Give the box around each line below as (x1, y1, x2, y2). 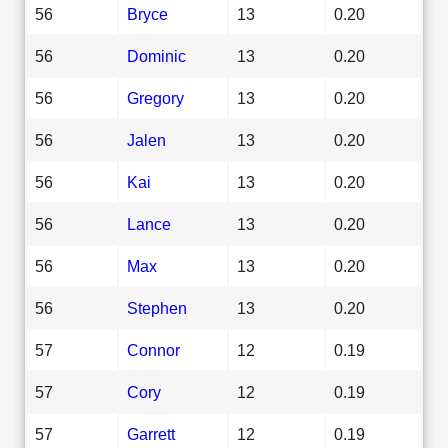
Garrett (127, 424, 175, 443)
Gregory (127, 88, 184, 107)
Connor (127, 340, 180, 359)
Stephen (127, 298, 187, 317)
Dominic (127, 46, 186, 65)
